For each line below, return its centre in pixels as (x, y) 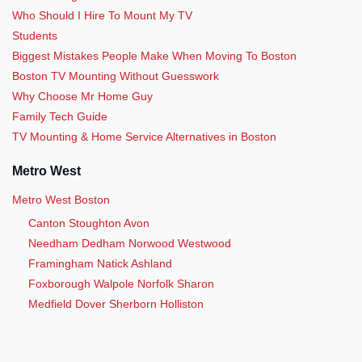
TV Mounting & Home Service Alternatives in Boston (144, 136)
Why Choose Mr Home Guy (82, 96)
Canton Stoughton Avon (89, 223)
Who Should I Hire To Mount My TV (102, 15)
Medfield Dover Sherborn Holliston (116, 304)
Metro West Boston (61, 200)
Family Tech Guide (60, 116)
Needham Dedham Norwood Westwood (130, 244)
